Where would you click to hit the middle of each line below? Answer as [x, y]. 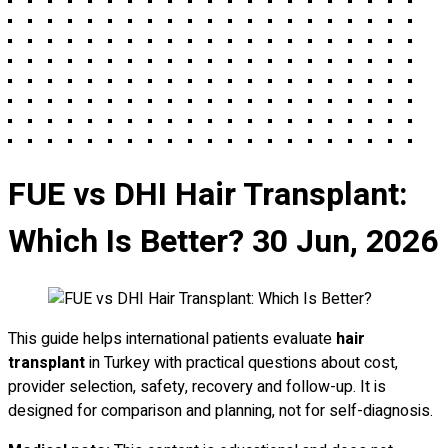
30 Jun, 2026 [345, 242]
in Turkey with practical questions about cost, [241, 362]
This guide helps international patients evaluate [172, 338]
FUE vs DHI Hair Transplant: [208, 195]
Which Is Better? [126, 242]
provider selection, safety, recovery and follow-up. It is [197, 386]
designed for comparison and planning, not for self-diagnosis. [220, 410]
